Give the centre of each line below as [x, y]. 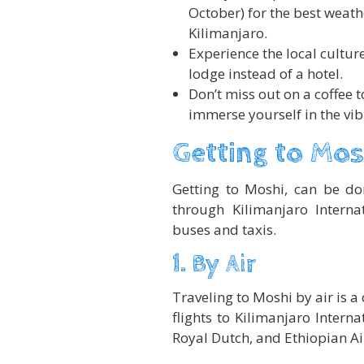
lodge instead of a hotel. [266, 74]
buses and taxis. [224, 230]
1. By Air [214, 265]
